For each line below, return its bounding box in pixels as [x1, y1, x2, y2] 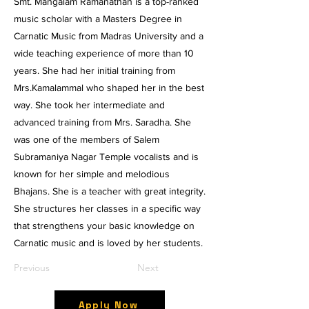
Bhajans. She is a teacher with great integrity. [14, 186, 206, 197]
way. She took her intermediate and [14, 99, 165, 110]
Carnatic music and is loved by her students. [14, 237, 203, 248]
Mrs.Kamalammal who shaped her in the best [14, 82, 204, 93]
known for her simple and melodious [14, 168, 170, 179]
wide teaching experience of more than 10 [14, 48, 194, 59]
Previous [14, 261, 50, 274]
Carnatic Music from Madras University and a [14, 30, 203, 41]
